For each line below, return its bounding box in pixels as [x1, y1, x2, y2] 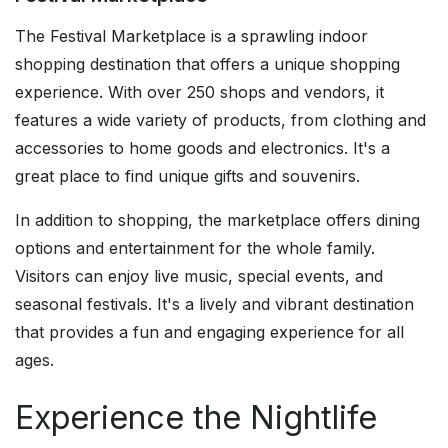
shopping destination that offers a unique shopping [15, 54, 400, 75]
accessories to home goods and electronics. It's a [15, 138, 390, 159]
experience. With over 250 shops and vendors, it [15, 82, 384, 103]
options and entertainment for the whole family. [15, 238, 375, 259]
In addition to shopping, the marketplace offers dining [15, 210, 420, 231]
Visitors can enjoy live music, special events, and [15, 266, 383, 287]
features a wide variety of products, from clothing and [15, 110, 426, 131]
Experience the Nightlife [15, 398, 377, 438]
